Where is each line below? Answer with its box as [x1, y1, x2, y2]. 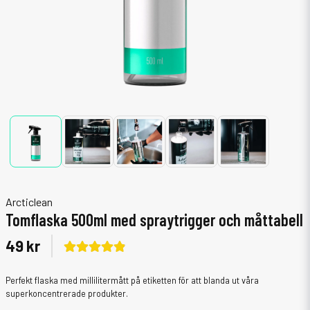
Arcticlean [6, 195, 53, 208]
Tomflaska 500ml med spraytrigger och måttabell [6, 210, 303, 230]
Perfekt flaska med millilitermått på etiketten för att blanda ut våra [6, 275, 259, 286]
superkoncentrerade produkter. [6, 288, 128, 299]
